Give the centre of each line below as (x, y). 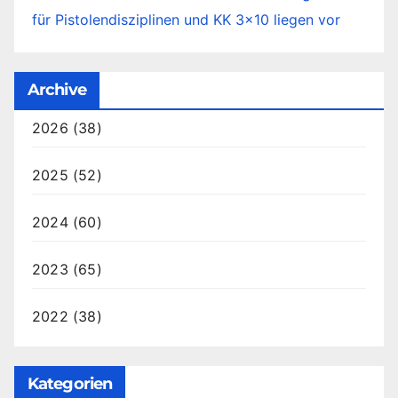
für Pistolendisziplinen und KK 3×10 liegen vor (186, 19)
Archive (57, 90)
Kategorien (70, 384)
